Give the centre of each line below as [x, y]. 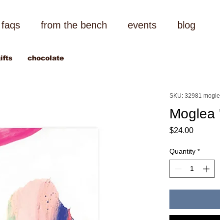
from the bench [74, 25]
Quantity [182, 151]
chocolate [45, 58]
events [142, 25]
